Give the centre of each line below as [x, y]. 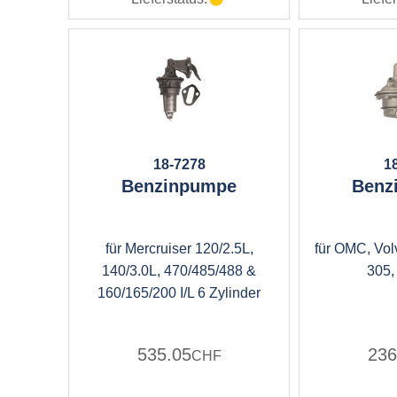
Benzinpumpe [179, 186]
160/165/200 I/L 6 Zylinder [179, 293]
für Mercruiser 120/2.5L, [179, 249]
